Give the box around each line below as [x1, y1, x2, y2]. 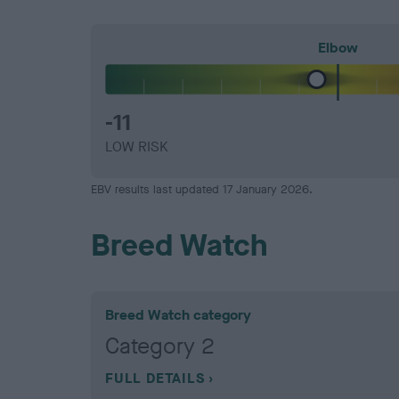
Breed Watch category [105, 305, 251, 325]
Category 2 [105, 331, 215, 362]
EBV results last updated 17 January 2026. [91, 182, 313, 198]
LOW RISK [105, 137, 168, 157]
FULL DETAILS [105, 369, 205, 388]
